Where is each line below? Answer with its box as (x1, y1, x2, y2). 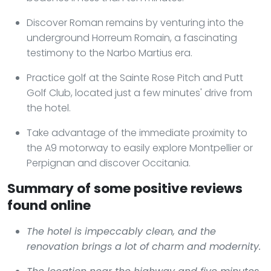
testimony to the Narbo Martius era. (27, 45, 192, 60)
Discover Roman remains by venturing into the (27, 15, 244, 30)
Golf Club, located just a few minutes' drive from (27, 85, 252, 100)
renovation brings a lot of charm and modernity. (27, 239, 261, 253)
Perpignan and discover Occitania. (27, 155, 191, 170)
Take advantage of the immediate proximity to (27, 125, 247, 140)
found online (7, 195, 91, 215)
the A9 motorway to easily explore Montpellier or (27, 140, 253, 155)
